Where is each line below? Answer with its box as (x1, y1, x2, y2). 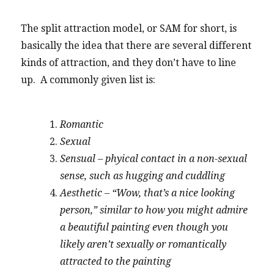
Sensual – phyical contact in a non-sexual (60, 152, 248, 165)
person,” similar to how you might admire (60, 204, 248, 216)
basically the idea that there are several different (21, 39, 252, 51)
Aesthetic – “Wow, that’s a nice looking (60, 187, 235, 199)
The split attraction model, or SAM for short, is (21, 22, 237, 34)
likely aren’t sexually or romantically (60, 238, 227, 250)
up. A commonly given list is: (21, 73, 156, 86)
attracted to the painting (60, 255, 172, 267)
